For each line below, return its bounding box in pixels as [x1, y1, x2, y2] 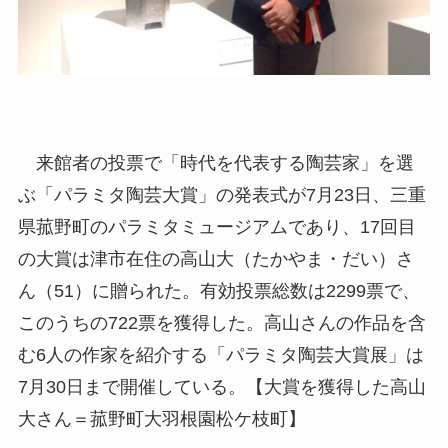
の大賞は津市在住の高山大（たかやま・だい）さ [17, 249, 414, 269]
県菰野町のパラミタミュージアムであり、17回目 [17, 217, 416, 237]
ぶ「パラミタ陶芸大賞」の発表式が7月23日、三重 [17, 185, 426, 205]
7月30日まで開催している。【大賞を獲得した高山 [17, 377, 426, 397]
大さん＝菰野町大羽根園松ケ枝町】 [17, 409, 306, 429]
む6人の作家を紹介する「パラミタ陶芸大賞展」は [17, 345, 424, 365]
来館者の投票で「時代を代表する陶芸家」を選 [17, 153, 414, 173]
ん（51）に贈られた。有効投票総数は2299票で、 [17, 281, 420, 301]
